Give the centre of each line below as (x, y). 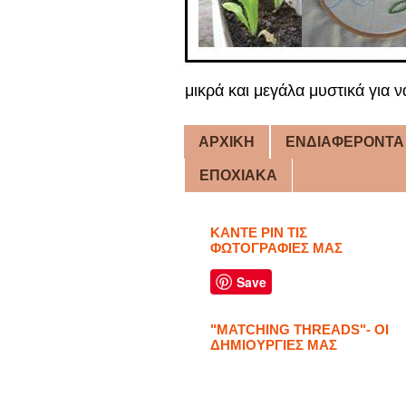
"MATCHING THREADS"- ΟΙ (300, 330)
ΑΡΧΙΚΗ (227, 141)
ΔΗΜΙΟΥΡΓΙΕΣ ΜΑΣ (274, 345)
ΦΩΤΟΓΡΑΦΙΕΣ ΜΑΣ (276, 248)
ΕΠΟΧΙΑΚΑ (238, 175)
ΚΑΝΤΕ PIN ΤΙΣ (259, 233)
